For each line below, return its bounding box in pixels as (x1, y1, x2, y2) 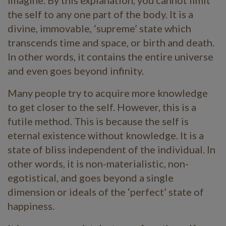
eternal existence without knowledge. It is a (8, 129, 204, 141)
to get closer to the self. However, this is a (8, 100, 196, 113)
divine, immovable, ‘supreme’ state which (8, 22, 191, 34)
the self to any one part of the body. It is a (8, 8, 193, 20)
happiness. (8, 199, 54, 212)
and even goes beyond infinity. (8, 64, 144, 77)
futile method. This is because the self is (8, 115, 189, 127)
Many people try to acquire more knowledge (8, 86, 208, 99)
